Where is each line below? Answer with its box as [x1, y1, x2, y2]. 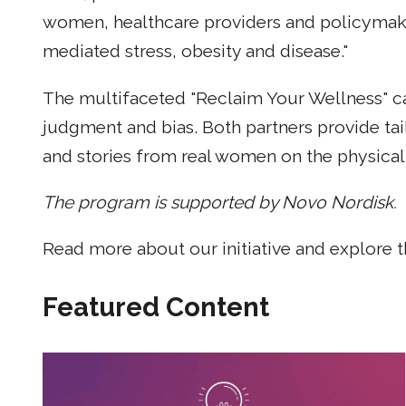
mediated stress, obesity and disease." [43, 41, 348, 63]
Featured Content [43, 292, 269, 324]
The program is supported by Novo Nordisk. [43, 192, 397, 214]
